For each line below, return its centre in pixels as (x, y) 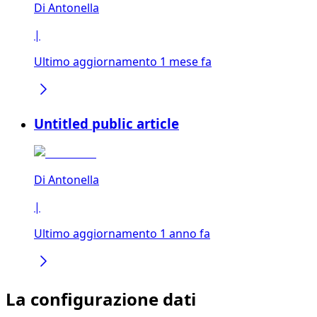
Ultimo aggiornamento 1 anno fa (122, 234)
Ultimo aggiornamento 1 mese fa (123, 61)
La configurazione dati (101, 299)
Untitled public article (106, 123)
